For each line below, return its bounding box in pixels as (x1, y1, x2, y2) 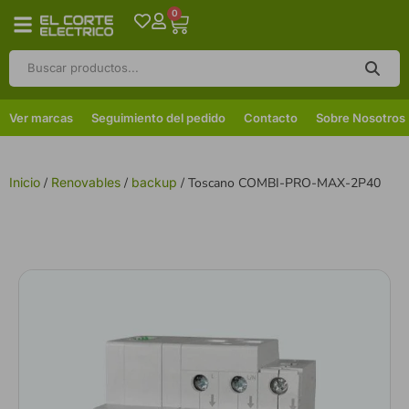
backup (131, 173, 177, 190)
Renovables (51, 173, 121, 190)
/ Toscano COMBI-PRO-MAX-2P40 (177, 173, 381, 192)
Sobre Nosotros (316, 110, 405, 125)
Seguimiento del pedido (91, 110, 225, 125)
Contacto (244, 110, 298, 125)
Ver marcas (9, 110, 73, 125)
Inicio (9, 173, 40, 190)
